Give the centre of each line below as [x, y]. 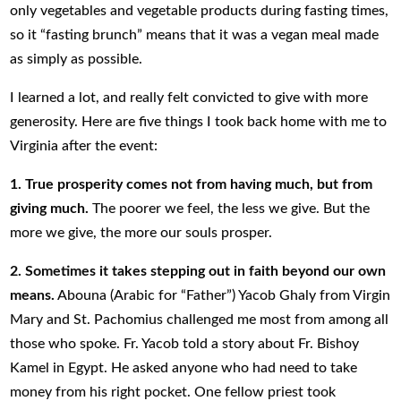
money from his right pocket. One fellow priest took [173, 392]
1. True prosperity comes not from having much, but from [192, 184]
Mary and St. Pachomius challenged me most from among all [200, 319]
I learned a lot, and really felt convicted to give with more [189, 97]
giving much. [50, 208]
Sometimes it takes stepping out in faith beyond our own [206, 271]
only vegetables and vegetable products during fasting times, [200, 10]
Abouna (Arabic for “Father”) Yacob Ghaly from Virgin [223, 295]
